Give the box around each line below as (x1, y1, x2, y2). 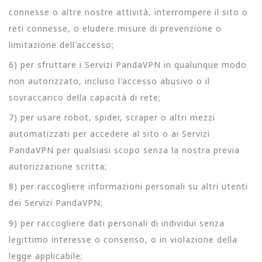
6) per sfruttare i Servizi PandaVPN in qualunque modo (9, 58, 247, 70)
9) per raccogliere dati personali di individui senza (9, 217, 225, 229)
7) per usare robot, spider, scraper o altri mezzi (9, 112, 215, 123)
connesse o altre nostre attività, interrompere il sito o (9, 6, 248, 18)
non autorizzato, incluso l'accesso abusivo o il (9, 75, 210, 87)
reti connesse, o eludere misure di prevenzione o (9, 22, 222, 34)
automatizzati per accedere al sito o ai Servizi (9, 128, 210, 139)
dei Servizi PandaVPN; (9, 197, 103, 209)
